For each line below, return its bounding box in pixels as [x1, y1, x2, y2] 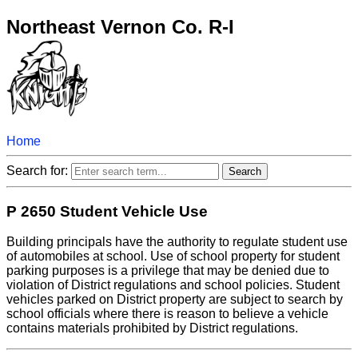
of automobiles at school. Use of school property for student [6, 249, 340, 264]
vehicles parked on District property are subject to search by [6, 292, 343, 307]
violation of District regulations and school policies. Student [6, 278, 340, 292]
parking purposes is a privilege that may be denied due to [6, 264, 329, 278]
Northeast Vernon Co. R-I [6, 15, 234, 38]
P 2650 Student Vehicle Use [6, 202, 208, 220]
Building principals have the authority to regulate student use [6, 235, 348, 249]
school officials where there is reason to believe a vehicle [6, 307, 328, 321]
